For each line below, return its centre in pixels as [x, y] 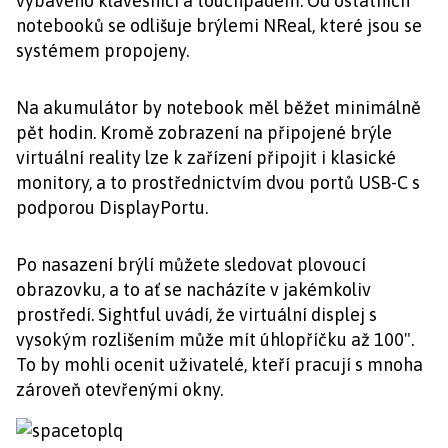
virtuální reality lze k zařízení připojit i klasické [206, 157]
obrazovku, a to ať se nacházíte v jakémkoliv [193, 289]
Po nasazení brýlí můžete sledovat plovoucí [191, 264]
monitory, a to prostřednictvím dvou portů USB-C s [218, 182]
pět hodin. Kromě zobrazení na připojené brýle [204, 132]
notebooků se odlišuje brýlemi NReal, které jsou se [219, 25]
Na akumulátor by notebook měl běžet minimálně [218, 107]
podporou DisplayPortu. [112, 207]
